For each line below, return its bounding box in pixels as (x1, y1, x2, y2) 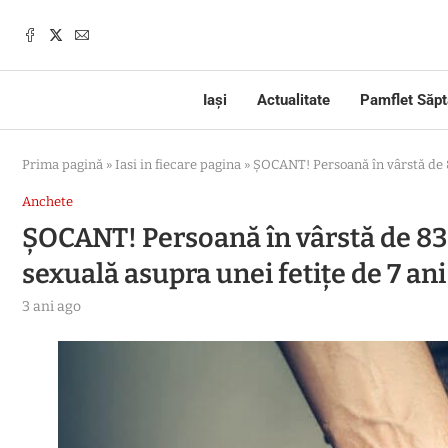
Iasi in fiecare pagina (115, 157, 241, 172)
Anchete (22, 194, 73, 209)
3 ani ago (22, 298, 81, 315)
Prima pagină (22, 157, 103, 172)
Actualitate (257, 91, 330, 109)
